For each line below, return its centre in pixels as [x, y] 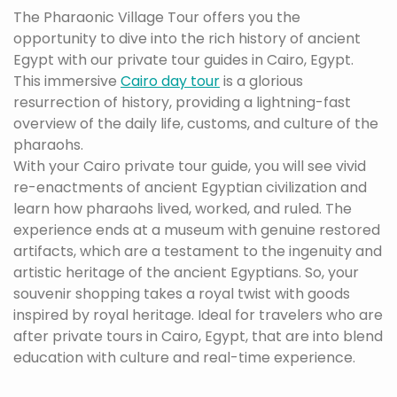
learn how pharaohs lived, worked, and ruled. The [183, 209]
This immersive [67, 81]
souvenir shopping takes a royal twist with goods [182, 294]
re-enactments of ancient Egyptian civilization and [190, 187]
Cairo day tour [170, 81]
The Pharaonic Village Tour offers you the [157, 17]
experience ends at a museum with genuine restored [197, 230]
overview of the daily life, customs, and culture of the [196, 124]
